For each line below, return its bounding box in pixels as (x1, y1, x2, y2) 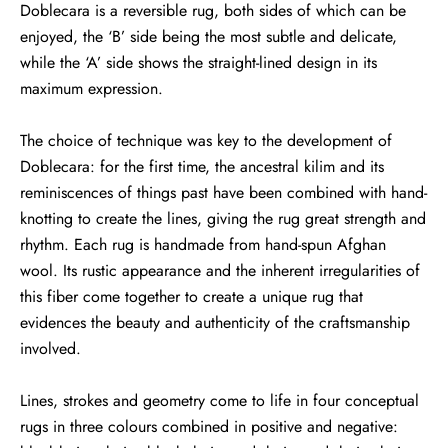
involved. (20, 337, 81, 361)
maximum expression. (20, 77, 163, 101)
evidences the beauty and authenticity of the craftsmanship (20, 311, 410, 335)
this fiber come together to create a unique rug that (20, 285, 363, 309)
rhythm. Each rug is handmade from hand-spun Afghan (20, 233, 386, 257)
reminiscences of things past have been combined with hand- (20, 181, 427, 205)
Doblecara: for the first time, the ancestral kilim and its (20, 155, 384, 179)
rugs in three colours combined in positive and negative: (20, 415, 398, 439)
